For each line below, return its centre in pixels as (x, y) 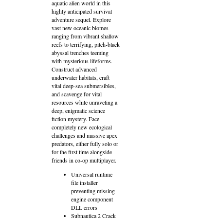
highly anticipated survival (82, 11)
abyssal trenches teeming (80, 53)
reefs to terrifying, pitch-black (86, 44)
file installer (84, 182)
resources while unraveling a (84, 102)
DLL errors (84, 207)
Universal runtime (92, 174)
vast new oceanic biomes (80, 28)
